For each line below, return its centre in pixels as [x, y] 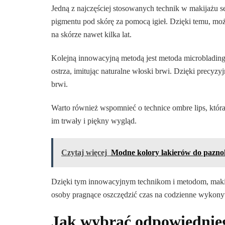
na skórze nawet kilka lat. [91, 34]
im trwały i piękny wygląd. [94, 121]
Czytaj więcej [84, 152]
